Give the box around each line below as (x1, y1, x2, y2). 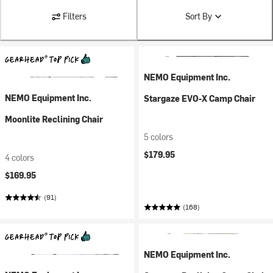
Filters (62, 10, 87, 22)
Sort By (185, 10, 212, 22)
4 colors (5, 152, 34, 163)
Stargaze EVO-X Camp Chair (144, 93, 255, 104)
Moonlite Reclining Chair (5, 113, 103, 125)
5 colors (144, 131, 173, 143)
